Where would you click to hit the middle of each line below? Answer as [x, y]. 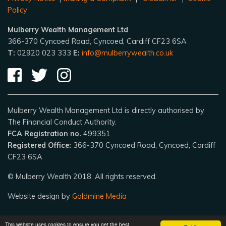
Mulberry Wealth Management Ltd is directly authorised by [106, 110]
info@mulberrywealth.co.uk [127, 53]
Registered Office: [39, 145]
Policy [17, 10]
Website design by [40, 196]
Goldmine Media [99, 196]
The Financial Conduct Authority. [62, 122]
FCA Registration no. [44, 134]
